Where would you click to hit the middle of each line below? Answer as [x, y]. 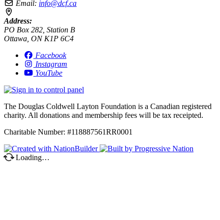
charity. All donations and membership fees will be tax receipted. [104, 115]
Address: [18, 21]
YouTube [49, 73]
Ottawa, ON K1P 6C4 [39, 39]
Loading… [32, 158]
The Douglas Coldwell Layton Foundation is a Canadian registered [108, 107]
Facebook [51, 55]
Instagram [51, 64]
